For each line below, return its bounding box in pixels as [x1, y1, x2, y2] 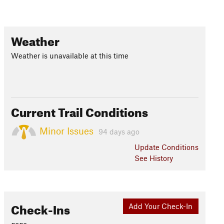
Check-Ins [10, 198, 70, 217]
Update [134, 142, 161, 151]
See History [134, 153, 173, 162]
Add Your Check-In [128, 201, 193, 211]
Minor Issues [36, 124, 96, 136]
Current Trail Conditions [10, 101, 148, 120]
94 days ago [98, 126, 139, 136]
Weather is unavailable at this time [10, 51, 128, 60]
